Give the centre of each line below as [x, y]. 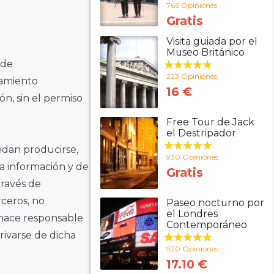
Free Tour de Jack [210, 122]
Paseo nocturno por [215, 203]
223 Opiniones [191, 76]
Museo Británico [205, 52]
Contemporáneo [206, 225]
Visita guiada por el [212, 41]
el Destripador [201, 133]
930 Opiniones [192, 157]
